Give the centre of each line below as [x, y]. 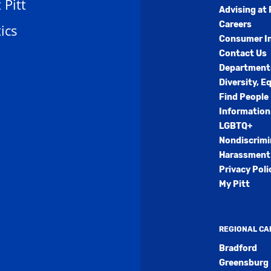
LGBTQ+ [235, 126]
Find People [243, 97]
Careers [235, 24]
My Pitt [234, 184]
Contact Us [243, 54]
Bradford [238, 248]
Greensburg [243, 263]
